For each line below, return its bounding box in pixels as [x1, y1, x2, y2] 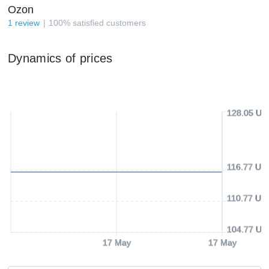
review [15, 18, 40, 28]
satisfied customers [73, 18, 146, 28]
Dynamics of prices [8, 52, 113, 65]
